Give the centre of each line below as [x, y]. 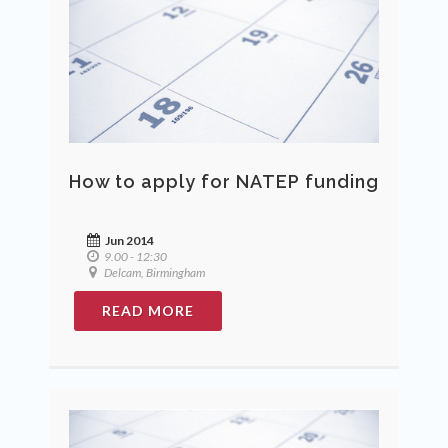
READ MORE [148, 310]
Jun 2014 [128, 240]
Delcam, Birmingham [153, 272]
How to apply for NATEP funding [224, 181]
